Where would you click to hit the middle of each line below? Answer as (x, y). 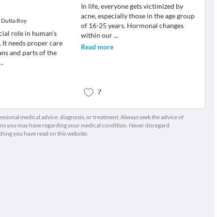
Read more (97, 47)
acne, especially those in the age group (138, 16)
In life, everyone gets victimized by (132, 6)
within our (97, 35)
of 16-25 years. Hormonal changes (132, 25)
